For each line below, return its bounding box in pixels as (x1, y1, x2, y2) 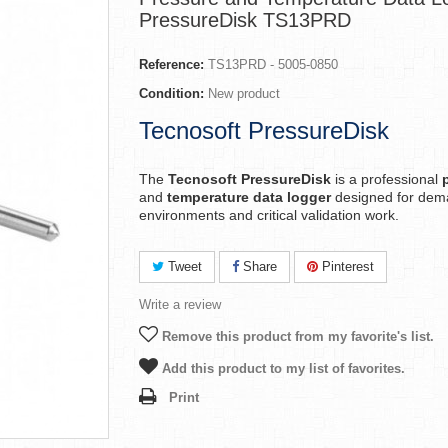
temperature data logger (167, 189, 331, 205)
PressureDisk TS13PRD (139, 9, 351, 31)
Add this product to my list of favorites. (158, 361, 405, 376)
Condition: (139, 86, 204, 101)
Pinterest (318, 259, 374, 274)
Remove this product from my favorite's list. (158, 329, 434, 344)
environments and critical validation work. (139, 207, 403, 223)
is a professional (331, 171, 442, 187)
